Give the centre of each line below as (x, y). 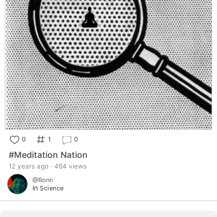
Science (52, 188)
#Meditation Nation (48, 155)
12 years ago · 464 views (48, 166)
